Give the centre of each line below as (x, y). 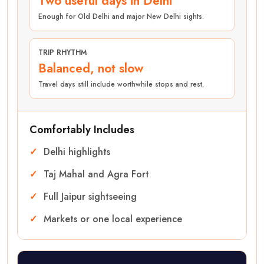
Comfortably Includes (82, 129)
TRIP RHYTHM (62, 52)
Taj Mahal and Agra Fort (96, 174)
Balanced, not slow (91, 68)
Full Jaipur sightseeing (90, 196)
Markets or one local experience (113, 219)
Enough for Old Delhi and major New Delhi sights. (121, 16)
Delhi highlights (77, 151)
